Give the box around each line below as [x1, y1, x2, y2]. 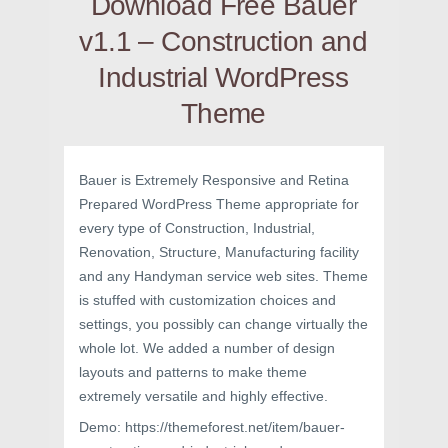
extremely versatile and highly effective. [79, 388, 328, 404]
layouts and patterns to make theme [79, 364, 307, 380]
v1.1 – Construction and [79, 26, 368, 57]
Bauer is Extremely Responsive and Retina [79, 172, 349, 188]
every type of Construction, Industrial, [79, 220, 315, 236]
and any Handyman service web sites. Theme [79, 268, 368, 284]
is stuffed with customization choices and [79, 292, 336, 308]
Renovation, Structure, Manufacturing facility [79, 244, 359, 260]
